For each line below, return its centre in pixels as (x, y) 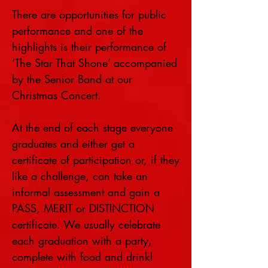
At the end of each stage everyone (92, 127)
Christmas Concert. (57, 95)
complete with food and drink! (83, 257)
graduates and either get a (73, 144)
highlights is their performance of (89, 47)
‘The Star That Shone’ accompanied (95, 63)
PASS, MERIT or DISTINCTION (83, 208)
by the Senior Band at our (72, 79)
